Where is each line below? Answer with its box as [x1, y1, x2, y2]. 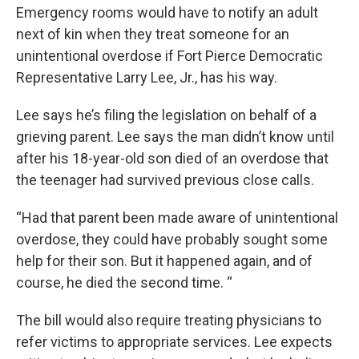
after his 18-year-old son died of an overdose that [16, 150, 329, 167]
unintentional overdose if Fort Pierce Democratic [16, 47, 323, 64]
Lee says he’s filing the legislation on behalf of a [16, 107, 317, 123]
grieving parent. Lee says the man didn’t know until [16, 128, 334, 145]
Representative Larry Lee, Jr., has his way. [16, 69, 277, 86]
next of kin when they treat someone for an [16, 26, 289, 42]
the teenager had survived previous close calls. [16, 171, 314, 188]
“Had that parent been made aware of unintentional [16, 209, 338, 226]
